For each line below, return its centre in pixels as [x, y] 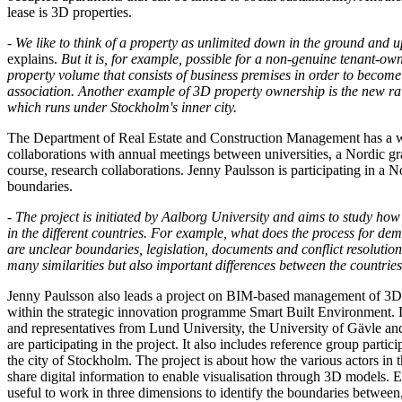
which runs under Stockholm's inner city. [122, 107]
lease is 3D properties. [70, 12]
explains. [34, 58]
